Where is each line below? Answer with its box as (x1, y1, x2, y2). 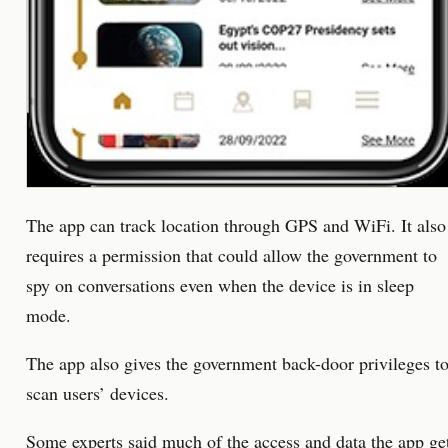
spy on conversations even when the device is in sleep (26, 273, 414, 298)
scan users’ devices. (26, 381, 169, 406)
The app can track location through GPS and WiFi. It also (26, 213, 446, 238)
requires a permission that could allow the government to (26, 243, 437, 268)
